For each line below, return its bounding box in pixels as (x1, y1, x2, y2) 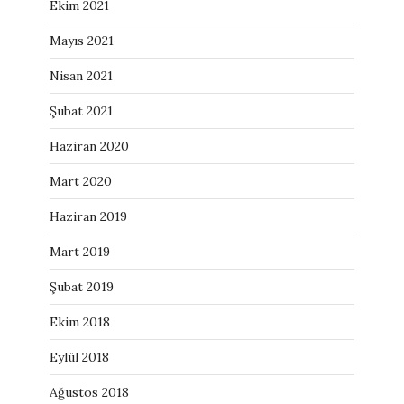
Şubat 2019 (50, 279, 114, 295)
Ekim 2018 (50, 314, 110, 330)
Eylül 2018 (50, 349, 109, 365)
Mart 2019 (50, 243, 110, 260)
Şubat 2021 (50, 103, 113, 119)
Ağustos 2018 (50, 384, 129, 400)
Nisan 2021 (50, 68, 113, 84)
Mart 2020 (50, 173, 112, 189)
